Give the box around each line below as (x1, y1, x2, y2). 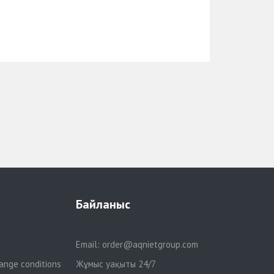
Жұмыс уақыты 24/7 (75, 258, 156, 270)
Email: (75, 239, 102, 250)
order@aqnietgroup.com (102, 239, 198, 250)
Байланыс (75, 196, 130, 212)
